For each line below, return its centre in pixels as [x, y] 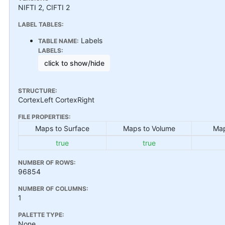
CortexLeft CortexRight [56, 100]
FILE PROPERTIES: [44, 117]
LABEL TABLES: [41, 24]
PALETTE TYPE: [41, 215]
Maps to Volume [149, 128]
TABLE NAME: [59, 41]
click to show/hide [74, 63]
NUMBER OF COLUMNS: [53, 189]
